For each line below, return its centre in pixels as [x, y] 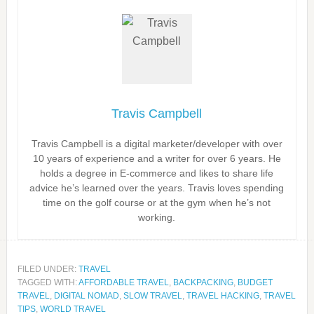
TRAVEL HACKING [223, 296]
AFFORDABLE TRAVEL [123, 282]
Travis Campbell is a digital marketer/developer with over [157, 144]
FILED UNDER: [48, 269]
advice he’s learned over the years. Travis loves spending [157, 188]
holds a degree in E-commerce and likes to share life [157, 173]
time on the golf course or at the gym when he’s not [157, 203]
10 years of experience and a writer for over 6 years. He [157, 158]
